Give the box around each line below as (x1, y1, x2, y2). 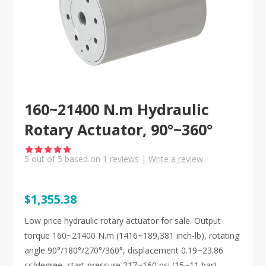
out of (29, 153, 58, 164)
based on (62, 153, 103, 164)
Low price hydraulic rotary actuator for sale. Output (24, 215, 221, 226)
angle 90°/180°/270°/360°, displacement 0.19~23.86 (24, 245, 223, 256)
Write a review (148, 153, 203, 164)
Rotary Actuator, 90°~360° (24, 119, 213, 140)
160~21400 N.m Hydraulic (24, 99, 209, 119)
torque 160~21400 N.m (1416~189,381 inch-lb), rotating (24, 230, 239, 241)
